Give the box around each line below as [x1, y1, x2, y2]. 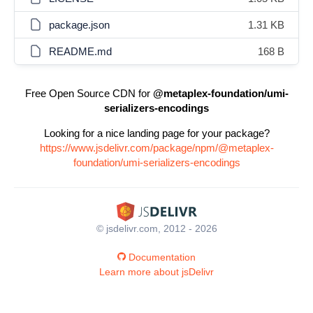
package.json [49, 19, 110, 31]
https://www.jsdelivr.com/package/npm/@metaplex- [39, 142, 274, 154]
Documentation [129, 251, 196, 263]
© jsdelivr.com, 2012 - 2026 [96, 222, 217, 234]
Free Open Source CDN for [24, 87, 153, 99]
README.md [49, 45, 112, 57]
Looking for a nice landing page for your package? [43, 127, 270, 139]
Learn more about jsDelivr [99, 265, 214, 277]
